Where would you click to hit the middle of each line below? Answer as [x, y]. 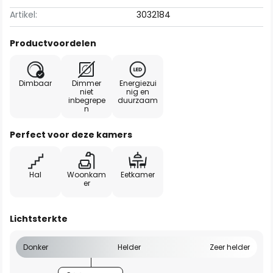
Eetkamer [138, 175]
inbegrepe [87, 100]
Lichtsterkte [39, 219]
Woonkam [87, 175]
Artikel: [23, 15]
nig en [138, 92]
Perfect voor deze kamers [71, 135]
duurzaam [138, 100]
